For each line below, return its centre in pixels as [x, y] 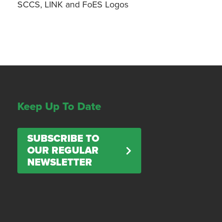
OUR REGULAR [63, 151]
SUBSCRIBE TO [63, 139]
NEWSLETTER [60, 163]
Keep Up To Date [59, 107]
